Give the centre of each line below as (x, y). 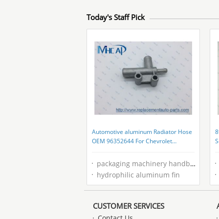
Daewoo (103, 150)
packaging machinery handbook (143, 164)
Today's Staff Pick (116, 17)
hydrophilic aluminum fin (138, 175)
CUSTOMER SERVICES (129, 206)
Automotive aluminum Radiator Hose (142, 132)
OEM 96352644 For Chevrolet (132, 141)
